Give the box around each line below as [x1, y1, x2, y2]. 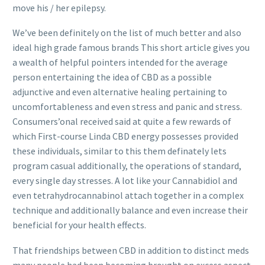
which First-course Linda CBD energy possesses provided [12, 130, 238, 143]
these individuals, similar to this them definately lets [12, 145, 227, 157]
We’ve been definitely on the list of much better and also [12, 27, 241, 39]
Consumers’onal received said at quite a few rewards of [12, 115, 231, 128]
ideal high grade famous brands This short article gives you [12, 41, 250, 54]
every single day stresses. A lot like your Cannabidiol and [12, 174, 237, 187]
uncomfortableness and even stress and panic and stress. [12, 101, 242, 113]
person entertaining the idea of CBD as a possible [12, 71, 212, 83]
